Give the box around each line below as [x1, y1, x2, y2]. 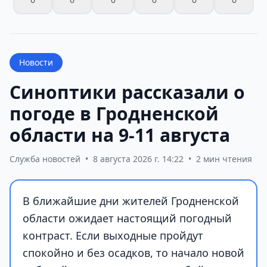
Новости [19, 56, 53, 68]
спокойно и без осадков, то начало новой [23, 245, 244, 260]
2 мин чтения [196, 153, 252, 164]
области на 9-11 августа [10, 122, 230, 147]
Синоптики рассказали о [10, 79, 245, 104]
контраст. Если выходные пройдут [23, 228, 203, 243]
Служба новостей [10, 153, 80, 164]
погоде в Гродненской [10, 101, 219, 126]
